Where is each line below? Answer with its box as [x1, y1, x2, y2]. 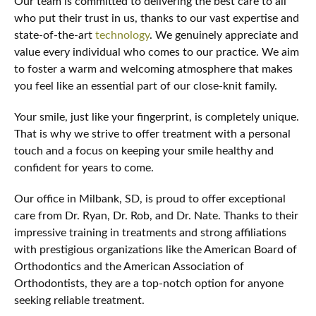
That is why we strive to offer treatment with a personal [14, 128, 291, 140]
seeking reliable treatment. [14, 295, 145, 306]
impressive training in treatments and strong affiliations [14, 227, 286, 238]
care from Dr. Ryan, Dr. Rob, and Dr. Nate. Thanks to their [14, 210, 298, 221]
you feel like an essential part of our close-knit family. [14, 80, 277, 92]
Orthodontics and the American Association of [14, 261, 244, 272]
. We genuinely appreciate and [150, 30, 298, 41]
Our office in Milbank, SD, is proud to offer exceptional [14, 193, 286, 205]
